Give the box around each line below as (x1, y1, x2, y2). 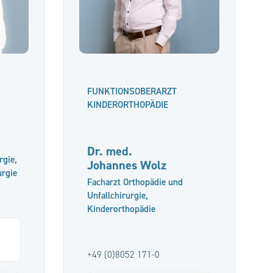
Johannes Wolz (87, 157, 166, 174)
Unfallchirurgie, (87, 189, 148, 202)
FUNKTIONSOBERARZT (87, 85, 177, 97)
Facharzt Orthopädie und (87, 175, 183, 188)
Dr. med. (87, 143, 132, 160)
